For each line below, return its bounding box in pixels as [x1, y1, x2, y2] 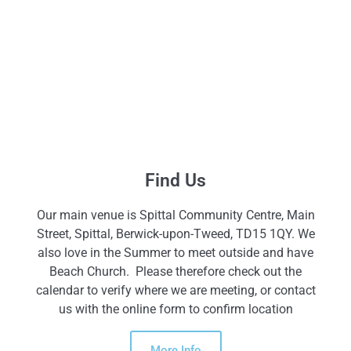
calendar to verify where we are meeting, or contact [35, 283, 316, 299]
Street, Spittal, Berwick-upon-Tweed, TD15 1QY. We [36, 226, 315, 242]
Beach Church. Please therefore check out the [49, 264, 302, 280]
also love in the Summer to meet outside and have [38, 245, 313, 261]
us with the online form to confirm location [58, 302, 293, 317]
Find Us [145, 170, 206, 192]
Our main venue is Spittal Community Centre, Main [36, 208, 315, 223]
